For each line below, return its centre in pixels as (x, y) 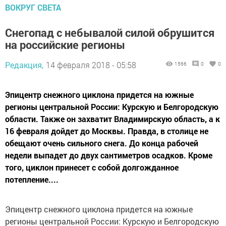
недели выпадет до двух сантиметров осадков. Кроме (109, 155)
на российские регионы (65, 44)
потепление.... (32, 179)
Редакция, (24, 65)
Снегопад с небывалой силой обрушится (110, 32)
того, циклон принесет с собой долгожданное (92, 167)
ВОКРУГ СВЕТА (33, 7)
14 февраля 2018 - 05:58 (91, 65)
